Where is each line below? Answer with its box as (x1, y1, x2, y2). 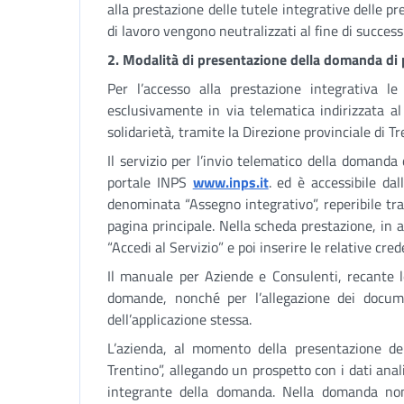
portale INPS (107, 171, 193, 193)
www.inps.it (192, 171, 269, 193)
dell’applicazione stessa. (107, 308, 252, 330)
